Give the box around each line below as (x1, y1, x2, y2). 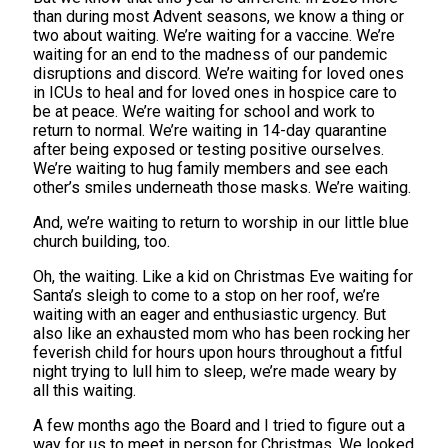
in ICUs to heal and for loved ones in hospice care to (33, 82, 397, 102)
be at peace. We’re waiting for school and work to (33, 101, 375, 121)
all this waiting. (33, 380, 136, 400)
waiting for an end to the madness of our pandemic (33, 44, 387, 64)
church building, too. (33, 231, 170, 251)
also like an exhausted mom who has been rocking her (33, 323, 410, 343)
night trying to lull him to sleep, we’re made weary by (33, 361, 397, 381)
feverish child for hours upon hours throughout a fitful (33, 342, 402, 362)
